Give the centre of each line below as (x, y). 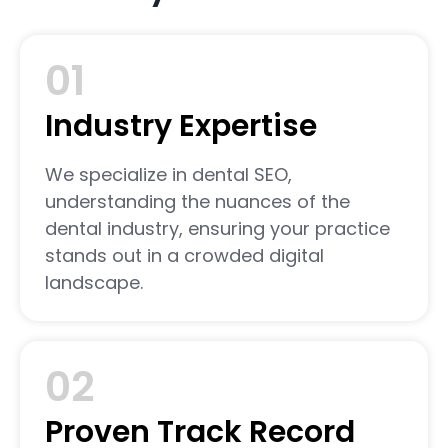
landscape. (94, 282)
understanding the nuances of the (197, 201)
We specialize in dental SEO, (168, 174)
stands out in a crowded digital (184, 255)
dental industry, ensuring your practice (217, 228)
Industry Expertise (181, 125)
